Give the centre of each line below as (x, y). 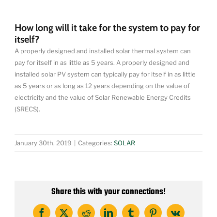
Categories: (96, 143)
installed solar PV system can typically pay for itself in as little (105, 74)
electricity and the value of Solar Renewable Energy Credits (103, 97)
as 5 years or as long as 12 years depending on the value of (102, 85)
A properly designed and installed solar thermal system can (103, 51)
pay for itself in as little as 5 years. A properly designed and (102, 62)
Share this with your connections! (108, 192)
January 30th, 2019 (43, 143)
